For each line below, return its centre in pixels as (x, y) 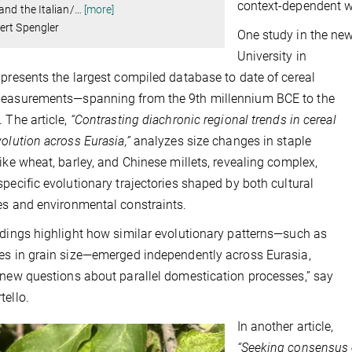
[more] (99, 10)
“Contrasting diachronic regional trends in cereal (203, 119)
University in (271, 56)
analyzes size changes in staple (220, 141)
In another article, (285, 326)
